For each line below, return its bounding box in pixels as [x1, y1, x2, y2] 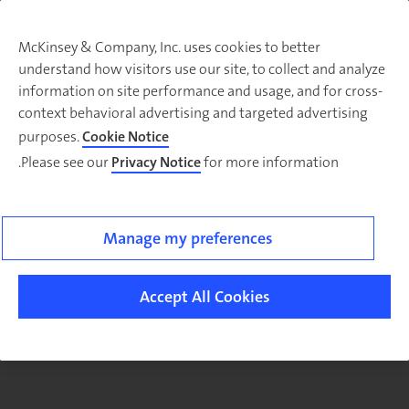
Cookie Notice [82, 127, 169, 146]
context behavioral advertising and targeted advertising [18, 103, 368, 122]
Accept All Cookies [139, 286, 270, 308]
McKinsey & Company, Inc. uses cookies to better [18, 37, 320, 57]
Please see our [21, 152, 111, 172]
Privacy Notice [111, 152, 201, 172]
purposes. [18, 127, 82, 146]
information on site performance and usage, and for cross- [18, 81, 383, 100]
